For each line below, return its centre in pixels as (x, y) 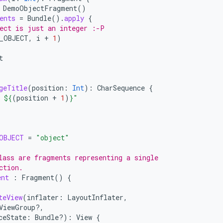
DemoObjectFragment (40, 8)
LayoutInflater (95, 197)
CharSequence (121, 88)
